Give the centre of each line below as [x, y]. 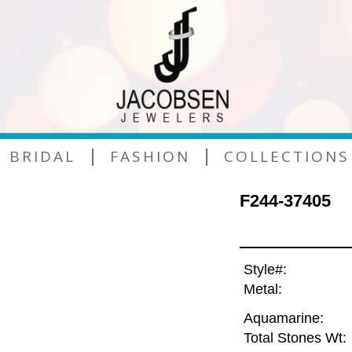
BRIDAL [42, 156]
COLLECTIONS [287, 156]
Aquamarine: [283, 319]
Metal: [262, 290]
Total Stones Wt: [295, 338]
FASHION [150, 156]
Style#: [265, 270]
